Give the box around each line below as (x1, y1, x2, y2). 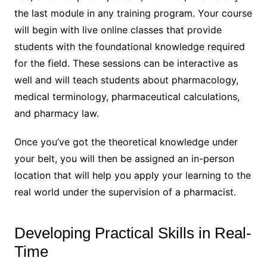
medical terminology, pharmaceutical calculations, (14, 90, 240, 103)
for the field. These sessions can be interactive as (14, 57, 238, 69)
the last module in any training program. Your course (14, 7, 252, 19)
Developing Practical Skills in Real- (14, 223, 252, 242)
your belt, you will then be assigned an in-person (14, 152, 234, 164)
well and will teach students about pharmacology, (14, 73, 238, 86)
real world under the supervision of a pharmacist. (14, 185, 239, 198)
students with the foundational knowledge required (14, 40, 245, 52)
